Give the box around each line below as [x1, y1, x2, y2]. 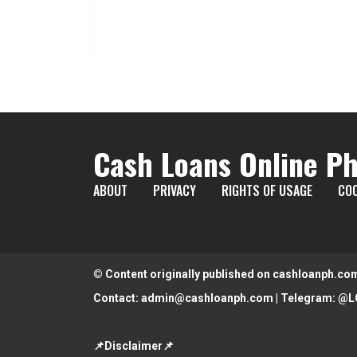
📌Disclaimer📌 [93, 339, 174, 353]
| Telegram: [273, 292, 338, 305]
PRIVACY [153, 181, 196, 201]
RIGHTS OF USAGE [222, 181, 312, 201]
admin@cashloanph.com [141, 292, 273, 305]
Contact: [93, 292, 141, 305]
